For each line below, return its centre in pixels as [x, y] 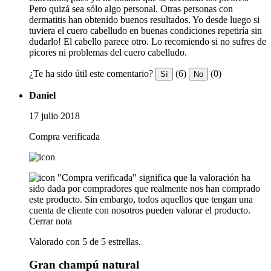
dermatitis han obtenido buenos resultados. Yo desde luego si [144, 19]
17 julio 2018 [54, 116]
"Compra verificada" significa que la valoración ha [154, 177]
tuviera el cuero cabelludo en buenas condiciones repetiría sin [145, 30]
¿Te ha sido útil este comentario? [91, 73]
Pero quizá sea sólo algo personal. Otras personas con [131, 8]
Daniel [42, 95]
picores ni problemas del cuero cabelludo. [108, 52]
